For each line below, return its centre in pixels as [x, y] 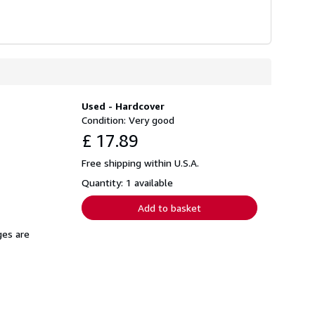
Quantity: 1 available [127, 182]
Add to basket [169, 207]
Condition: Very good [128, 120]
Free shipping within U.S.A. [140, 162]
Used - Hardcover [123, 105]
